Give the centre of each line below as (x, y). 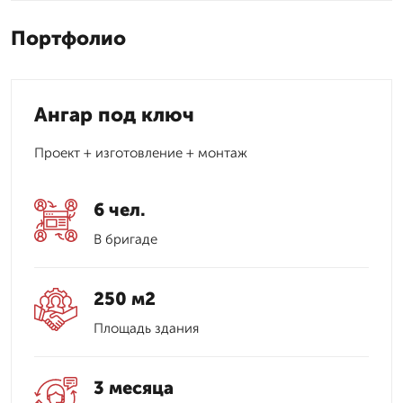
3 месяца (134, 387)
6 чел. (120, 209)
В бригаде (125, 239)
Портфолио (68, 38)
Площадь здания (146, 328)
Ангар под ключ (114, 114)
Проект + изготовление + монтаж (141, 152)
